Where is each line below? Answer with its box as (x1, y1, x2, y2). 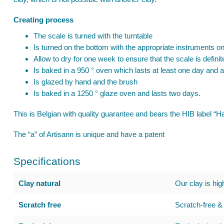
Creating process (13, 15, 73, 24)
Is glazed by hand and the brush (33, 77, 137, 86)
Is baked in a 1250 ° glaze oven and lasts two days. (33, 89, 200, 97)
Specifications (13, 155, 80, 167)
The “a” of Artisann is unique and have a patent (13, 130, 164, 138)
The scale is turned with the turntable (33, 31, 152, 40)
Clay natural (18, 179, 60, 187)
